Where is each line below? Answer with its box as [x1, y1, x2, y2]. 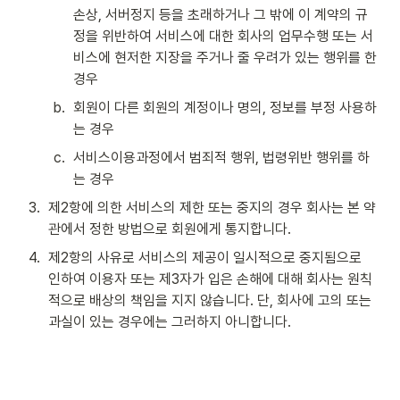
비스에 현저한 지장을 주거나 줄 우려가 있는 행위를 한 [73, 49, 377, 66]
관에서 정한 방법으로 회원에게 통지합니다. [48, 221, 291, 237]
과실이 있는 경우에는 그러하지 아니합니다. [48, 313, 291, 330]
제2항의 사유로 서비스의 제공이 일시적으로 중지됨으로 [48, 249, 362, 266]
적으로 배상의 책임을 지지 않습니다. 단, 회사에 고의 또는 [48, 292, 371, 309]
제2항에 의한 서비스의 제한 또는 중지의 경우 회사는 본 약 [48, 199, 376, 216]
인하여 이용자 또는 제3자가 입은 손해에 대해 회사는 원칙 [48, 271, 372, 287]
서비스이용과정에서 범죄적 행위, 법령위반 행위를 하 [73, 149, 370, 166]
